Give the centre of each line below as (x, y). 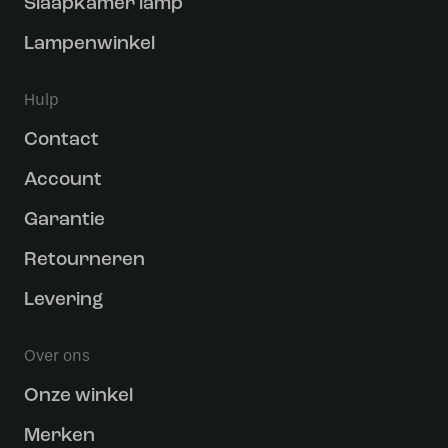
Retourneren (84, 260)
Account (63, 180)
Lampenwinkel (89, 44)
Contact (61, 140)
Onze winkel (78, 396)
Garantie (64, 220)
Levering (63, 300)
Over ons (57, 355)
